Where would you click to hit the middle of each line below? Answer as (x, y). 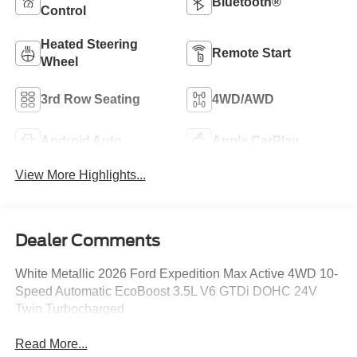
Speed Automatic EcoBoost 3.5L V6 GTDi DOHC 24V (166, 291)
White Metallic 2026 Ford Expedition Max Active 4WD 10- (176, 273)
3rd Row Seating (90, 100)
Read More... (51, 344)
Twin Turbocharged (69, 308)
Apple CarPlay (255, 141)
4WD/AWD (243, 100)
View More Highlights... (80, 175)
